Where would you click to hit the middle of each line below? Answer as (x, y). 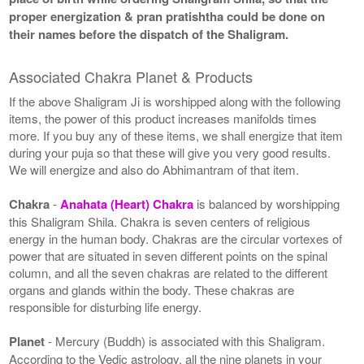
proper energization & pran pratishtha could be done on (167, 16)
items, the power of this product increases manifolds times (163, 118)
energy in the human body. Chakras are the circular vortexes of (176, 238)
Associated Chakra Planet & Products (131, 76)
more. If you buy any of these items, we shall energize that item (176, 135)
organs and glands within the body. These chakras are (152, 289)
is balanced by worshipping (269, 203)
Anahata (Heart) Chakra (129, 204)
